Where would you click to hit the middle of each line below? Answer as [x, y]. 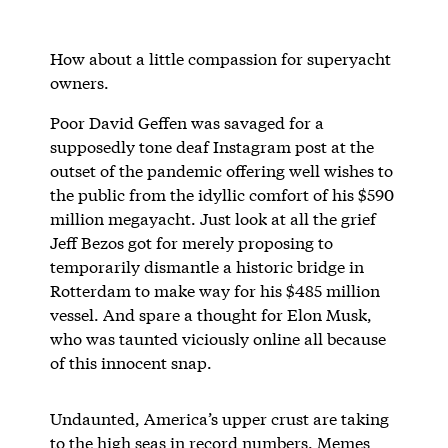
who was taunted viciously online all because [217, 338]
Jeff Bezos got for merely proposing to [191, 242]
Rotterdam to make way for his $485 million [214, 290]
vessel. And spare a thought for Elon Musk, [210, 314]
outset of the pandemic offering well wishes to [221, 170]
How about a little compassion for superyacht [220, 58]
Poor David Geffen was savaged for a [186, 122]
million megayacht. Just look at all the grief [212, 218]
